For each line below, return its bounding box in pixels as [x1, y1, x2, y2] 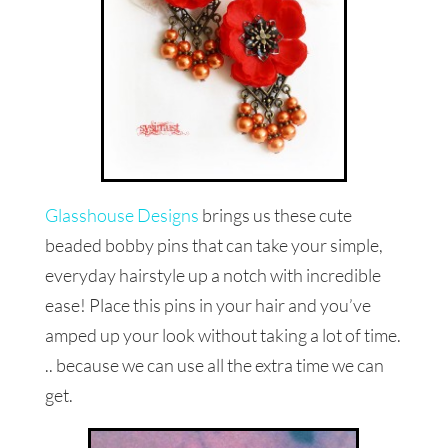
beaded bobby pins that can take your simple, [44, 233, 383, 256]
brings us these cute [198, 203, 352, 226]
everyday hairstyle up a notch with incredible [44, 263, 381, 286]
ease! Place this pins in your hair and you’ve [44, 293, 371, 316]
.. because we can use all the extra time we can [44, 353, 384, 376]
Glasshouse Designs [44, 203, 199, 226]
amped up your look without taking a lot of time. [44, 323, 401, 346]
